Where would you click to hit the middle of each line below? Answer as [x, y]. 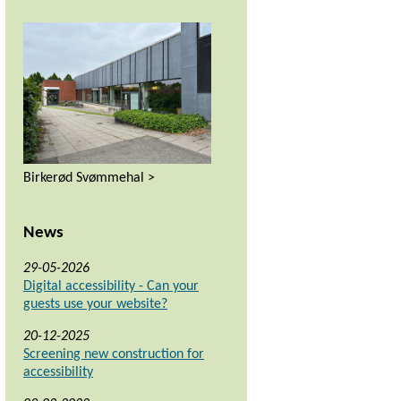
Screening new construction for [114, 355]
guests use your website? [95, 305]
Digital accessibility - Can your [111, 287]
